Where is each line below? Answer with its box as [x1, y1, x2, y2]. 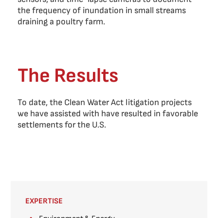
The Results [18, 64, 118, 88]
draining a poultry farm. [18, 17, 105, 27]
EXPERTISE [25, 197, 63, 206]
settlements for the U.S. [18, 120, 106, 130]
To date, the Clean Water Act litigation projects [18, 97, 192, 108]
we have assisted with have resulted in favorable [18, 109, 198, 119]
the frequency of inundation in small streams [18, 5, 186, 16]
